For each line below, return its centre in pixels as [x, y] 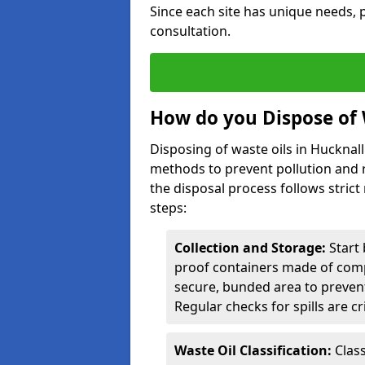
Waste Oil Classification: [253, 350]
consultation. [190, 31]
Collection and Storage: [250, 248]
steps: [168, 208]
